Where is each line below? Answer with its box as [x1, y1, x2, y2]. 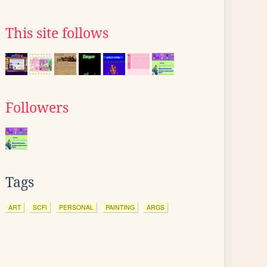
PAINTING [105, 203, 135, 212]
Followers [5, 100, 69, 116]
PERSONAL [59, 203, 94, 212]
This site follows [5, 26, 108, 41]
